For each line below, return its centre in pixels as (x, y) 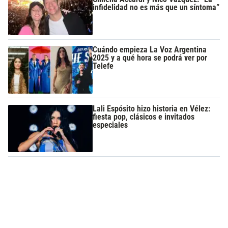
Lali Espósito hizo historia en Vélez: (152, 108)
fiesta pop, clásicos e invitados (144, 117)
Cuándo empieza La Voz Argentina (150, 50)
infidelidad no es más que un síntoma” (156, 8)
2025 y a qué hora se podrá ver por (150, 58)
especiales (110, 125)
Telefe (103, 66)
